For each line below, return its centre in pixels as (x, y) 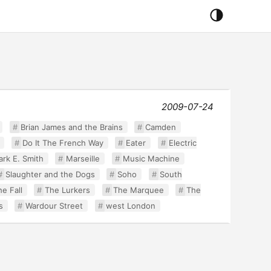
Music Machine (151, 158)
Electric (182, 143)
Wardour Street (54, 206)
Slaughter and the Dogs (50, 174)
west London (130, 206)
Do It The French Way (63, 143)
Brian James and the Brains (71, 127)
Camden (161, 127)
